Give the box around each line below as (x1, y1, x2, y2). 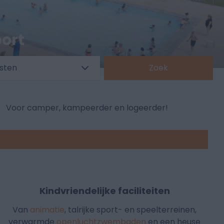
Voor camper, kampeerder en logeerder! (5, 102, 168, 114)
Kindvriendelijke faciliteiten (39, 184, 170, 197)
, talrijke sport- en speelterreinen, (64, 204, 197, 216)
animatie (30, 204, 65, 216)
